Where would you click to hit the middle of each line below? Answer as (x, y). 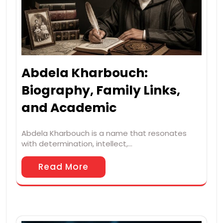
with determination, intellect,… (77, 144)
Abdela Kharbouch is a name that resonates (104, 133)
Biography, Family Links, (101, 91)
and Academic (70, 108)
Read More (63, 167)
